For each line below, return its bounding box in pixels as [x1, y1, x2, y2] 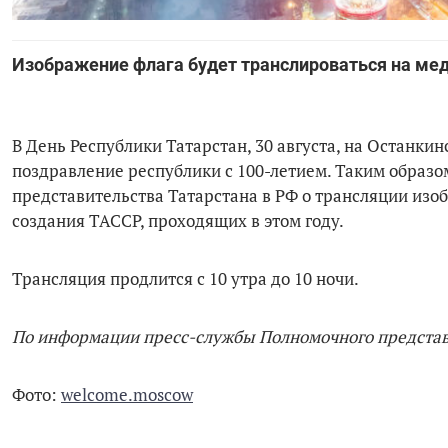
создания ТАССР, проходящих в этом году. [12, 209, 347, 233]
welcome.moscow [61, 383, 193, 407]
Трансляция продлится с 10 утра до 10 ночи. [12, 267, 359, 291]
